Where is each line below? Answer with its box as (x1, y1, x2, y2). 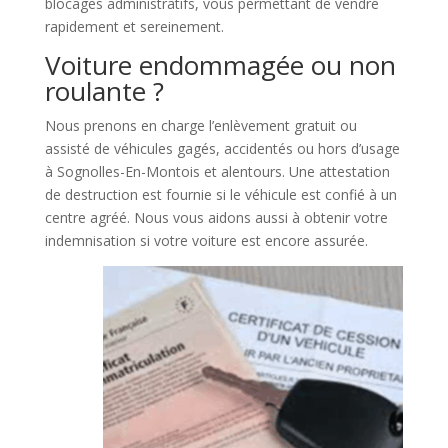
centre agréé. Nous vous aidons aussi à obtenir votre (44, 207, 388, 227)
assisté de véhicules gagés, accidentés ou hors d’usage (44, 138, 400, 158)
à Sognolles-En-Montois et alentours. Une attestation (44, 161, 390, 181)
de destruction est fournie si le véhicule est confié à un (44, 184, 397, 204)
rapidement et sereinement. (44, 16, 224, 36)
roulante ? (44, 72, 164, 109)
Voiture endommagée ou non (44, 46, 396, 83)
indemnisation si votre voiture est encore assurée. (44, 230, 368, 250)
